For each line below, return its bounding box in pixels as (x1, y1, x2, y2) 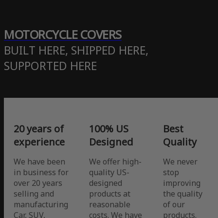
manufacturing (14, 199, 68, 210)
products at (89, 188, 130, 200)
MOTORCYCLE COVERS (4, 26, 122, 43)
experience (14, 135, 65, 149)
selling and (14, 188, 54, 200)
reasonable (89, 199, 130, 210)
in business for (14, 167, 69, 178)
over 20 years (14, 178, 62, 189)
